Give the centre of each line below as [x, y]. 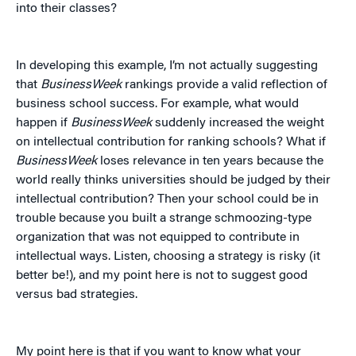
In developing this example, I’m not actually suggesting [167, 66]
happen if [43, 124]
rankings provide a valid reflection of [224, 85]
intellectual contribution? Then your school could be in [167, 200]
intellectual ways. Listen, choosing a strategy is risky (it [168, 257]
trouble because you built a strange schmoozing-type [164, 219]
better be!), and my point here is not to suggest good [162, 276]
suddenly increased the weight [238, 124]
